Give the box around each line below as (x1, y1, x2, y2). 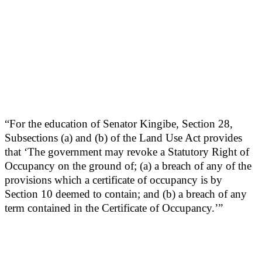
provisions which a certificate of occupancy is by (5, 174, 222, 187)
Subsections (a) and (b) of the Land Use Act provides (5, 132, 242, 144)
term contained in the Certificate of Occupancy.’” (5, 202, 223, 215)
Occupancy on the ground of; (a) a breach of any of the (5, 160, 251, 173)
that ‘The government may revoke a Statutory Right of (5, 146, 249, 158)
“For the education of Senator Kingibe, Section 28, (5, 118, 233, 130)
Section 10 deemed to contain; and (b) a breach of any (5, 188, 247, 201)
